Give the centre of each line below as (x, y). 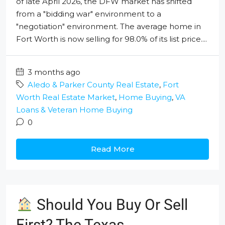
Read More (113, 149)
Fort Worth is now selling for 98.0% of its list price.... (111, 39)
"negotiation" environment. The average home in (108, 26)
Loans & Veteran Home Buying (74, 110)
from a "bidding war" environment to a (89, 14)
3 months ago (53, 72)
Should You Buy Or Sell (111, 205)
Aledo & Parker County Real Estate (93, 85)
